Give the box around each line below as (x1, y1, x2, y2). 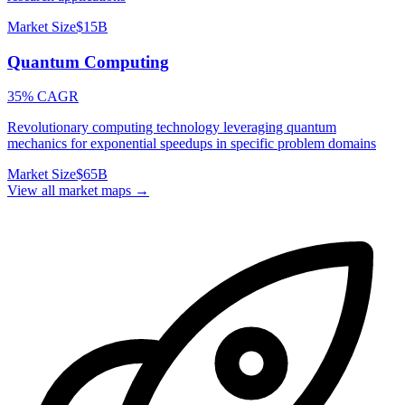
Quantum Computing (7, 52, 169, 71)
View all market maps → (7, 183, 149, 199)
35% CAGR (7, 89, 79, 105)
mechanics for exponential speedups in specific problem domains (7, 136, 376, 152)
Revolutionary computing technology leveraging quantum (7, 119, 336, 136)
